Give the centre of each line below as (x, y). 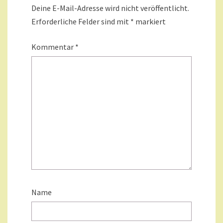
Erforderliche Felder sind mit (81, 22)
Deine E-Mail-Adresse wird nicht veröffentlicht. (110, 8)
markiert (150, 22)
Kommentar (53, 47)
